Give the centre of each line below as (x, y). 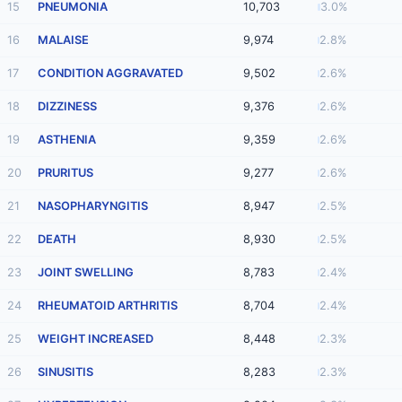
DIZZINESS (67, 107)
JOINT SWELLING (86, 273)
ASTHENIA (67, 140)
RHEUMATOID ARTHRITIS (108, 306)
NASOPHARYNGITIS (93, 206)
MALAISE (63, 40)
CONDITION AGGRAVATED (110, 74)
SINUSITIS (66, 372)
